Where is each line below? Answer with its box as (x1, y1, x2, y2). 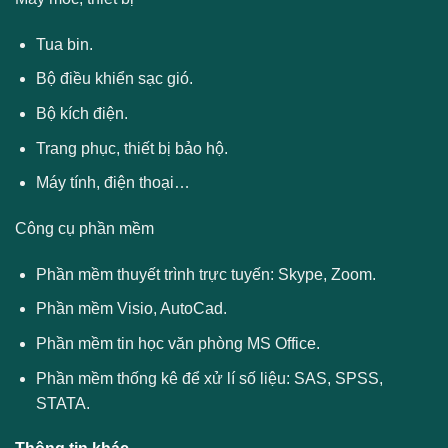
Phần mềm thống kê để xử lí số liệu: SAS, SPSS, (35, 369, 383, 387)
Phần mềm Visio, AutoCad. (35, 300, 227, 318)
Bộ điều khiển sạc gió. (35, 70, 193, 88)
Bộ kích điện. (35, 104, 128, 122)
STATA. (35, 394, 90, 412)
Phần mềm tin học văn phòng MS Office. (35, 334, 320, 352)
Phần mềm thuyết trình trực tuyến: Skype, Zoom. (35, 265, 376, 283)
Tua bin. (35, 35, 93, 53)
